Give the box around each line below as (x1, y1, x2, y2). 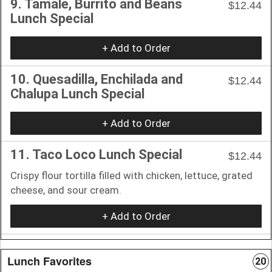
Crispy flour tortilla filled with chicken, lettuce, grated (10, 169, 253, 182)
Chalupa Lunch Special (10, 86, 144, 101)
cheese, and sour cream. (10, 183, 121, 196)
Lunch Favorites (7, 253, 92, 269)
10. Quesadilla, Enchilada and (10, 71, 183, 87)
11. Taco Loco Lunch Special (10, 146, 182, 162)
